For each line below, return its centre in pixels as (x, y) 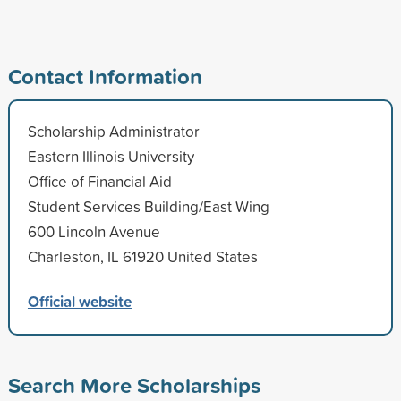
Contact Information (105, 76)
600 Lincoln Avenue (94, 231)
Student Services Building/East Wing (148, 206)
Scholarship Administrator (113, 131)
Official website (79, 301)
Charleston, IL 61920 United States (142, 256)
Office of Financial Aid (99, 181)
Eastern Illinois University (111, 156)
